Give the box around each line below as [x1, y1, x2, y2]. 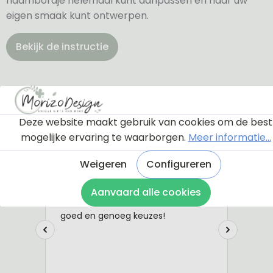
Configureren [146, 157, 211, 171]
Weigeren [80, 157, 127, 171]
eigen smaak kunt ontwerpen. [6, 8, 149, 23]
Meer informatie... [188, 130, 271, 144]
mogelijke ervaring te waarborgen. [20, 130, 188, 144]
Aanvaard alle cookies [90, 185, 201, 199]
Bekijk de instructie [16, 39, 108, 54]
